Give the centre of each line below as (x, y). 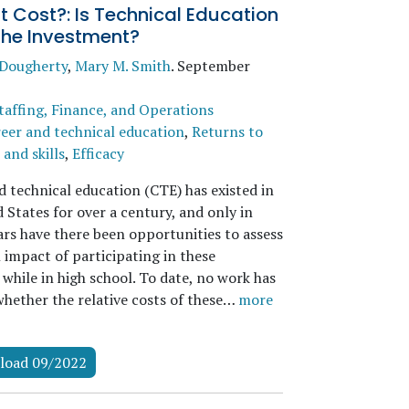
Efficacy (98, 153)
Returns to (227, 131)
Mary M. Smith (122, 66)
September (213, 66)
